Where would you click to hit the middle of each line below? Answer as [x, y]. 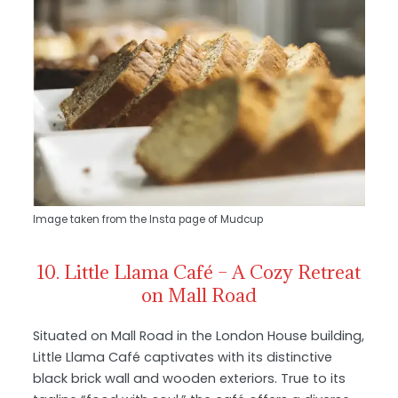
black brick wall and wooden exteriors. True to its [190, 378]
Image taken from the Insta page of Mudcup [148, 219]
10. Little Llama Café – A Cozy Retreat [199, 272]
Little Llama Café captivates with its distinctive [183, 357]
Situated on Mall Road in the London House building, [199, 335]
